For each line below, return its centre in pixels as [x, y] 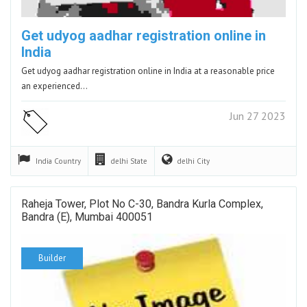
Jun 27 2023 [258, 115]
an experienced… [54, 86]
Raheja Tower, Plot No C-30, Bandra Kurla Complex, [142, 204]
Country [67, 161]
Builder [52, 258]
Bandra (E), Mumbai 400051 [87, 217]
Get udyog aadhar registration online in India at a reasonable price [148, 71]
